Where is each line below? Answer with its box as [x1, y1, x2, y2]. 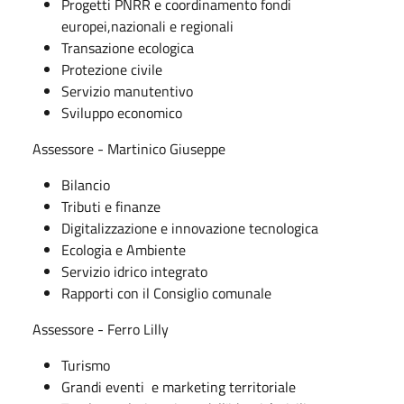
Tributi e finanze [61, 195, 161, 217]
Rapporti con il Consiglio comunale [61, 281, 271, 304]
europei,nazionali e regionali [61, 14, 234, 37]
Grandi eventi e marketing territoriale [61, 375, 299, 398]
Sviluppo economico [61, 101, 182, 124]
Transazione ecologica [61, 36, 194, 59]
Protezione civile [61, 58, 162, 80]
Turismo [61, 353, 110, 376]
